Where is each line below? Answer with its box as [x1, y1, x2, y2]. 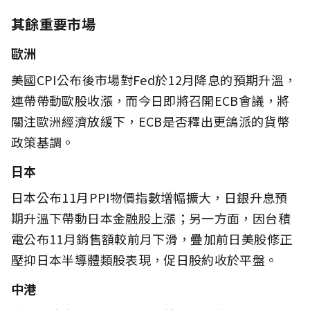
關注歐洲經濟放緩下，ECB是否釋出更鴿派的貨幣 [11, 111, 290, 130]
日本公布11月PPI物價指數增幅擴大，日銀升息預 [11, 188, 288, 206]
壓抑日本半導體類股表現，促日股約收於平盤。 [11, 250, 278, 268]
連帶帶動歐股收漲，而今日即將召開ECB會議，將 [11, 91, 290, 109]
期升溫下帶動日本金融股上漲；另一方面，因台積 [11, 208, 291, 227]
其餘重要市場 [11, 13, 96, 34]
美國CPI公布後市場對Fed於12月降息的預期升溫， [11, 70, 297, 89]
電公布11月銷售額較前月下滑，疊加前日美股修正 [11, 229, 293, 248]
